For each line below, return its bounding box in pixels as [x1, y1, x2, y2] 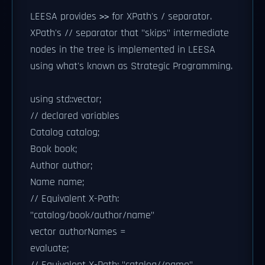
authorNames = [56, 225, 126, 238]
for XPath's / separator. [109, 9, 212, 23]
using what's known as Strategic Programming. [30, 59, 232, 73]
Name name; [30, 175, 84, 189]
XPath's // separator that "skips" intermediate [30, 26, 229, 40]
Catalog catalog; [30, 125, 99, 139]
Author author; [30, 159, 92, 172]
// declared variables [30, 109, 119, 122]
